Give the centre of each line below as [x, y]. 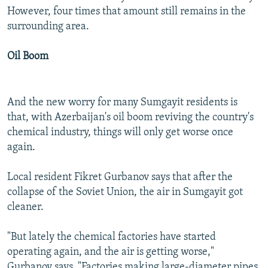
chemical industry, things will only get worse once [120, 132]
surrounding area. [48, 26]
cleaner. [25, 207]
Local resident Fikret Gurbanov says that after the [120, 177]
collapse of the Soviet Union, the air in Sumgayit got [125, 192]
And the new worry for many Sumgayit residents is [122, 102]
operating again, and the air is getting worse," [111, 252]
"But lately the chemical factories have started [112, 237]
